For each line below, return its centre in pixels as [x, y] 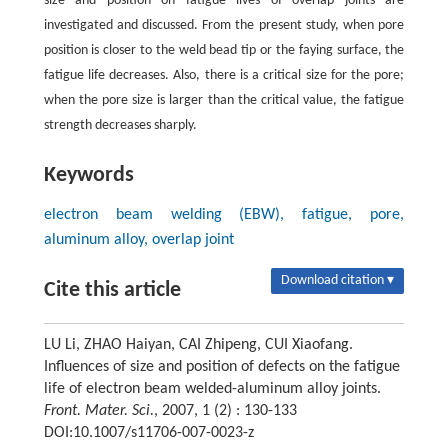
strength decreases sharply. [120, 125]
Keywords [88, 175]
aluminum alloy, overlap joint [138, 239]
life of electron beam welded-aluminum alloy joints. [212, 388]
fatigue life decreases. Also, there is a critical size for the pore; [224, 75]
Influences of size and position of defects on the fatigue [221, 366]
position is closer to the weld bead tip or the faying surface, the [224, 50]
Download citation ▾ [338, 280]
